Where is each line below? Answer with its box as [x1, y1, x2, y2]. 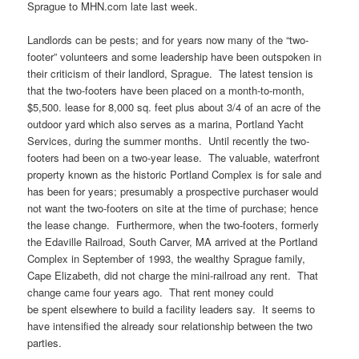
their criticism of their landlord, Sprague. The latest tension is [27, 65, 314, 81]
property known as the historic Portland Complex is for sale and [27, 166, 322, 182]
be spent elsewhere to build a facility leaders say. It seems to [27, 301, 316, 317]
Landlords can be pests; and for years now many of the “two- [27, 31, 309, 47]
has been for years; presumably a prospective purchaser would [27, 183, 319, 199]
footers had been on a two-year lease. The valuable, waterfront [27, 149, 321, 165]
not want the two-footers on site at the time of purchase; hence [27, 200, 319, 216]
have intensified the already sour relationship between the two [27, 317, 313, 333]
